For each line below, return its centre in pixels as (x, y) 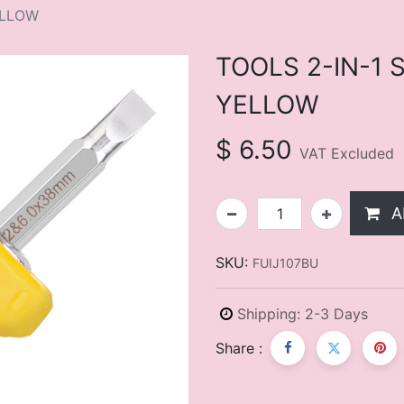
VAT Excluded (347, 153)
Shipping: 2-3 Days (300, 313)
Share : (239, 348)
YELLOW (267, 104)
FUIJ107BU (287, 262)
